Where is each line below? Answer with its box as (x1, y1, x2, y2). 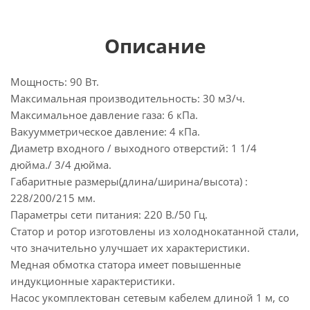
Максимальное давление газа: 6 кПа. (10, 108, 198, 122)
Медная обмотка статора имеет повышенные (10, 257, 241, 271)
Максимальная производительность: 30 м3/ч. (10, 91, 245, 105)
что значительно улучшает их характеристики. (10, 241, 250, 255)
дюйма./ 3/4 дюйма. (10, 158, 111, 172)
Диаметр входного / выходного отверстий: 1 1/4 (10, 141, 257, 155)
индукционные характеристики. (10, 274, 175, 288)
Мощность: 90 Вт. (10, 75, 99, 89)
